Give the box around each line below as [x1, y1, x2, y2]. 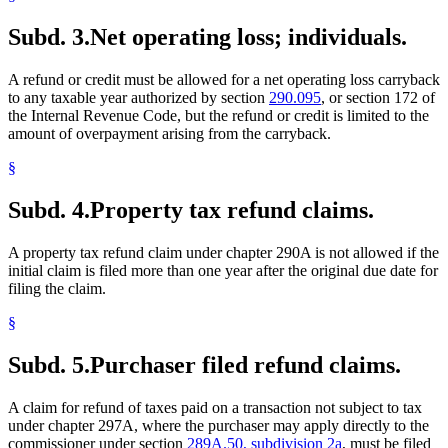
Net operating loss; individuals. [90, 23, 407, 50]
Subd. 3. [8, 23, 90, 50]
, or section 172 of [321, 88, 435, 106]
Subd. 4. [8, 196, 90, 223]
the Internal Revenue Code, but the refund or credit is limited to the [8, 106, 429, 124]
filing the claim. [8, 279, 106, 297]
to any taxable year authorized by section [8, 88, 269, 106]
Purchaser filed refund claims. [90, 351, 401, 378]
